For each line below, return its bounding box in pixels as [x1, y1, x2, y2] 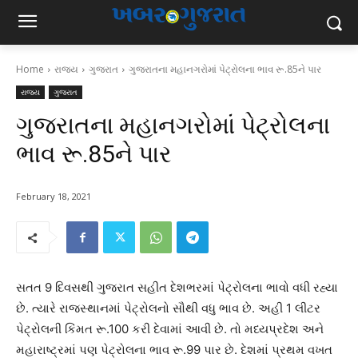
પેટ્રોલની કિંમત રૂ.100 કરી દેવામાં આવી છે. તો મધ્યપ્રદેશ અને [16, 321, 324, 337]
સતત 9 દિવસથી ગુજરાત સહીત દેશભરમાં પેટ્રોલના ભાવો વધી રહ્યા [16, 280, 338, 296]
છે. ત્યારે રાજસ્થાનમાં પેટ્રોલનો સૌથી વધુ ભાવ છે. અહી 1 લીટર [16, 300, 320, 316]
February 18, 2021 [16, 190, 91, 203]
